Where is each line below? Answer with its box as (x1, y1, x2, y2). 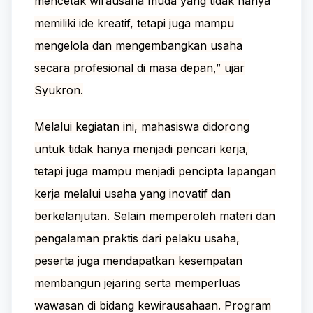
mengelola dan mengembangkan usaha (34, 38, 242, 52)
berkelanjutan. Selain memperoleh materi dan (34, 208, 275, 223)
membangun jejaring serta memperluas (34, 275, 240, 290)
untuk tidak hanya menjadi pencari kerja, (34, 141, 249, 156)
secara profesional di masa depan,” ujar (34, 60, 245, 75)
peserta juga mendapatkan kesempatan (34, 253, 242, 268)
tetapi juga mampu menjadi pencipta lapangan (34, 163, 276, 178)
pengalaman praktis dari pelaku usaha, (34, 231, 240, 245)
